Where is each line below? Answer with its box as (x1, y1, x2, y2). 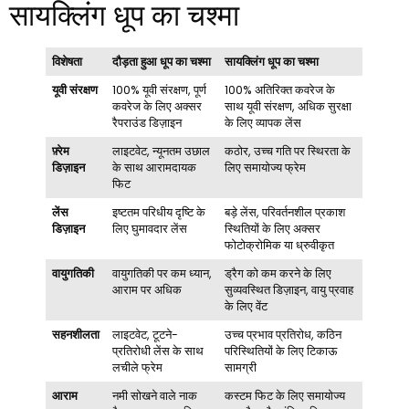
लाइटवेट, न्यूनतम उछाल (112, 142, 211, 159)
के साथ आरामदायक (112, 159, 197, 175)
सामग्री (225, 359, 257, 375)
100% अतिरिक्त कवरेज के (225, 81, 336, 98)
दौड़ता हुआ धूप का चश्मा (112, 53, 212, 69)
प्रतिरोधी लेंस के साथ (112, 342, 204, 359)
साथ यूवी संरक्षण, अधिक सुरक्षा (225, 98, 352, 114)
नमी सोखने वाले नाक (112, 387, 198, 404)
